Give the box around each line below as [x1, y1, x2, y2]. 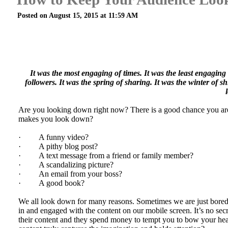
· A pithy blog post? [18, 142, 98, 151]
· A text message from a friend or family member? [18, 151, 193, 160]
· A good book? [18, 179, 84, 187]
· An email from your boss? [18, 169, 122, 178]
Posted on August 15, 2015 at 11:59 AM [17, 11, 138, 19]
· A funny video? [18, 133, 89, 141]
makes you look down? [18, 115, 93, 123]
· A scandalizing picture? [18, 160, 113, 169]
